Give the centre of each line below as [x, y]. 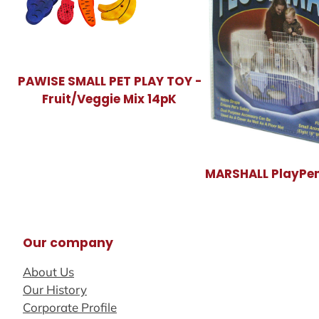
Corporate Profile [70, 307]
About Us [48, 271]
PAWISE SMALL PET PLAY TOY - [109, 81]
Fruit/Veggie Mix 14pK [110, 99]
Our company [68, 243]
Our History [55, 289]
